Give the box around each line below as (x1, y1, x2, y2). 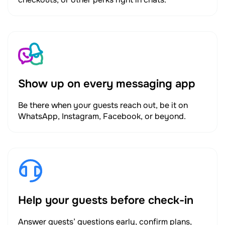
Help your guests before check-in (18, 193, 193, 207)
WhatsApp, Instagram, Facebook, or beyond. (18, 111, 186, 122)
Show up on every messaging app (18, 77, 195, 91)
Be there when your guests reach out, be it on (18, 100, 188, 110)
